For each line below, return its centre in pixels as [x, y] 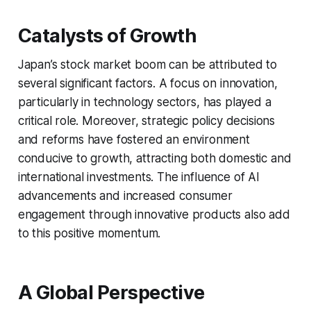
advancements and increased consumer [125, 195]
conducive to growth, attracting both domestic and [154, 158]
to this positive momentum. [89, 233]
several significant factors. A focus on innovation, [148, 83]
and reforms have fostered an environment [134, 139]
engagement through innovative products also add [154, 214]
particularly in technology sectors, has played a [144, 102]
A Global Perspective [111, 292]
